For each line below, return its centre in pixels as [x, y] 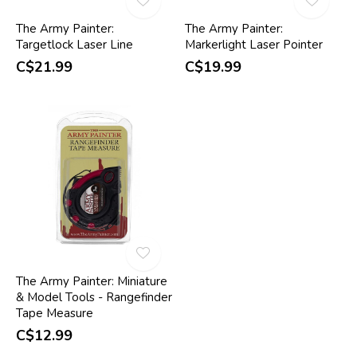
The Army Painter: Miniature [92, 282]
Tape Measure [55, 314]
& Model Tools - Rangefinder [94, 298]
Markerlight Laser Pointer [253, 44]
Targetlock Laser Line [75, 44]
